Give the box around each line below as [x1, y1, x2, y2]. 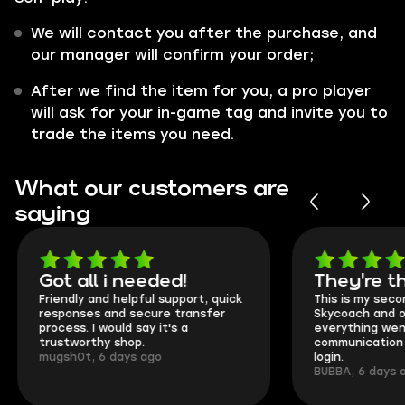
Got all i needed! [36, 273, 184, 289]
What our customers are [14, 179, 289, 199]
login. [311, 351, 341, 363]
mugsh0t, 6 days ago [36, 351, 159, 363]
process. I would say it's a [36, 322, 185, 334]
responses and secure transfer [36, 307, 222, 320]
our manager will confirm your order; [31, 46, 314, 63]
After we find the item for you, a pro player [31, 82, 371, 99]
